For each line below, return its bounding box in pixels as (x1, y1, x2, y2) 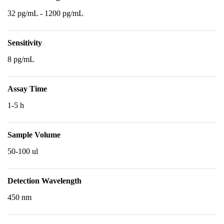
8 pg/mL (7, 55, 34, 63)
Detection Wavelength (7, 176, 81, 185)
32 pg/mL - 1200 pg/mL (7, 9, 83, 17)
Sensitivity (7, 38, 42, 47)
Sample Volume (7, 130, 60, 139)
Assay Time (7, 84, 47, 93)
